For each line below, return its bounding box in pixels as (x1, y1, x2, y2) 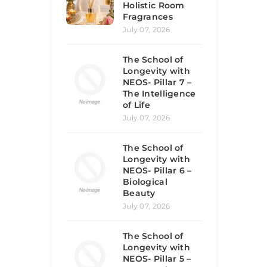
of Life (123, 100, 150, 110)
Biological (123, 176, 167, 187)
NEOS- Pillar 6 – (123, 165, 192, 176)
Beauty (123, 188, 156, 198)
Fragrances (123, 11, 173, 22)
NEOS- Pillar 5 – (123, 253, 191, 264)
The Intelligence (123, 88, 196, 99)
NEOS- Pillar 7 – (123, 77, 192, 88)
